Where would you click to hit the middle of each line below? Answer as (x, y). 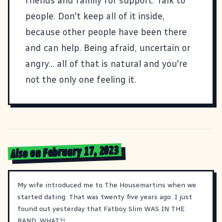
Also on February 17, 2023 (65, 152)
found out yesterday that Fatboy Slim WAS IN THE (101, 209)
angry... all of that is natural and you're (106, 64)
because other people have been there (106, 32)
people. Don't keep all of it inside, (95, 16)
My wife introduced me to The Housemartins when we (107, 185)
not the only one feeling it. (81, 80)
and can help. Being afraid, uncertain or (108, 48)
